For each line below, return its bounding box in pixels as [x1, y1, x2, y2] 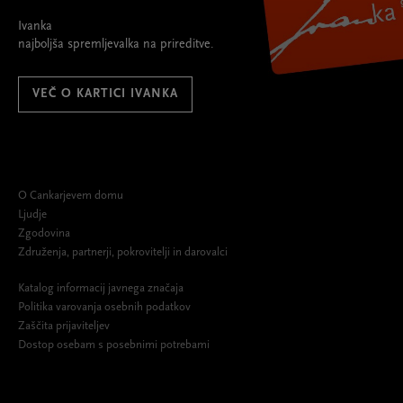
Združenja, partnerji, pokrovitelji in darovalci [18, 246, 228, 259]
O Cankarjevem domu [18, 190, 123, 202]
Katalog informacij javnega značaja [18, 282, 184, 295]
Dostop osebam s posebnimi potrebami [18, 339, 210, 352]
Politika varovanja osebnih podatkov [18, 301, 193, 314]
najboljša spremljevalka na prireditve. [18, 38, 214, 52]
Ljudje [18, 209, 47, 221]
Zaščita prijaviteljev [18, 320, 110, 333]
